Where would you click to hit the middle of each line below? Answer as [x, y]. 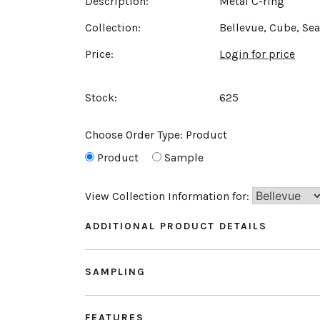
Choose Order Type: [135, 134]
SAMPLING [115, 271]
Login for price [257, 54]
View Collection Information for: [169, 196]
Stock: [101, 97]
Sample [184, 157]
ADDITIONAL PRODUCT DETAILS [176, 226]
